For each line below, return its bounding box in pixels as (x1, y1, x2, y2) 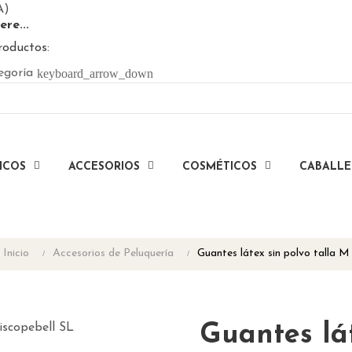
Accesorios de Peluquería (52, 247, 174, 259)
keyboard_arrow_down (37, 66, 153, 80)
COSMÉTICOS (182, 161, 257, 173)
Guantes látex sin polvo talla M (196, 247, 350, 259)
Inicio (2, 247, 29, 259)
